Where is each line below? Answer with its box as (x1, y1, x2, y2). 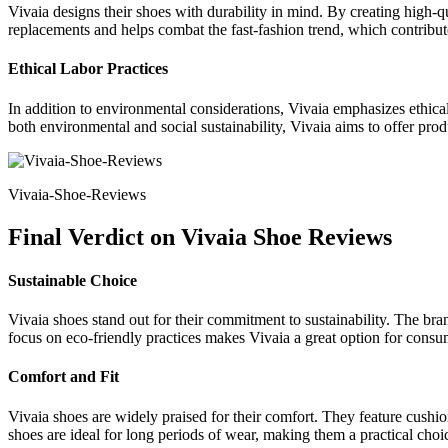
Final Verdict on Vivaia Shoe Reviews (8, 223, 392, 250)
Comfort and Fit (8, 368, 119, 386)
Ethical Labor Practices (8, 60, 168, 78)
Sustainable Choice (8, 271, 137, 289)
